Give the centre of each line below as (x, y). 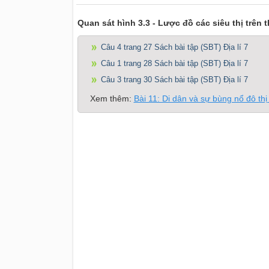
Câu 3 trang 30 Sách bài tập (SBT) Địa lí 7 (174, 80)
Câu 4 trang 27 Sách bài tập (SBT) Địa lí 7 (174, 47)
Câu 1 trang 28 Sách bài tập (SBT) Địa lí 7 (174, 64)
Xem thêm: (112, 99)
